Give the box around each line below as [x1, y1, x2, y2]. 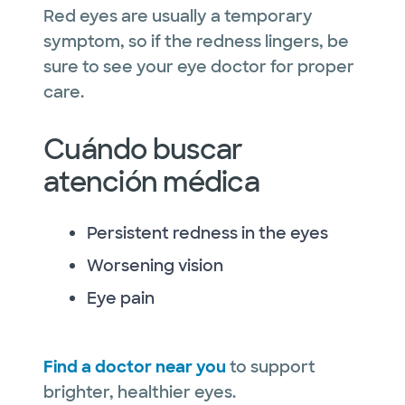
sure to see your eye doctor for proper [43, 55, 354, 78]
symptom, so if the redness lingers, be [43, 30, 349, 52]
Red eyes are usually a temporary [43, 5, 313, 27]
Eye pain [87, 287, 155, 309]
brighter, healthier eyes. [43, 381, 236, 403]
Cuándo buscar [43, 131, 243, 167]
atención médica [43, 164, 259, 200]
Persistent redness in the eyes [87, 221, 328, 244]
